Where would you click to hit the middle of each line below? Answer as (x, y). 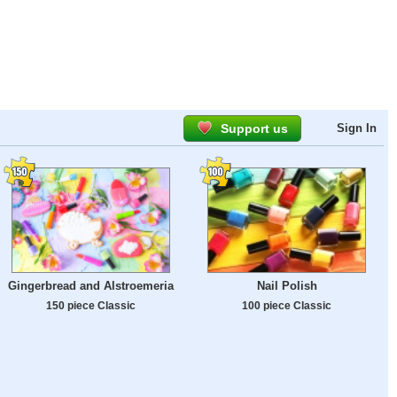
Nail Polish (287, 286)
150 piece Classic (91, 306)
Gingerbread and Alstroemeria (91, 286)
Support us (254, 128)
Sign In (357, 128)
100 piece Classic (287, 306)
